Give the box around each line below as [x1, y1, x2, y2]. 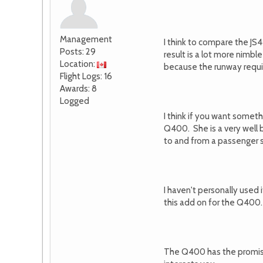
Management [60, 34, 112, 45]
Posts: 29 [60, 46, 96, 58]
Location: [60, 59, 97, 70]
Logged [60, 96, 89, 107]
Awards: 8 [60, 83, 97, 95]
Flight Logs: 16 [60, 71, 112, 82]
